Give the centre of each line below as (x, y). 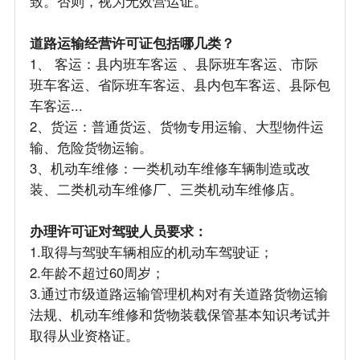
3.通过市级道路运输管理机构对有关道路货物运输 (178, 294)
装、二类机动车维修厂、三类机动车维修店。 (166, 189)
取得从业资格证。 (84, 335)
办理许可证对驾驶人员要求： (118, 231)
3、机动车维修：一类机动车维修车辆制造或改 (170, 168)
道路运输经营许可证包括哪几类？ (132, 43)
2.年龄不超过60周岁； (97, 273)
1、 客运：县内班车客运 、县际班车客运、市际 (174, 64)
